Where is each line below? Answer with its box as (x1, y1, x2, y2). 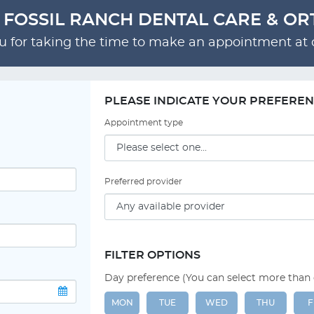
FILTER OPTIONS (104, 250, 200, 261)
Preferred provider (104, 177, 182, 186)
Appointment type (104, 118, 183, 127)
